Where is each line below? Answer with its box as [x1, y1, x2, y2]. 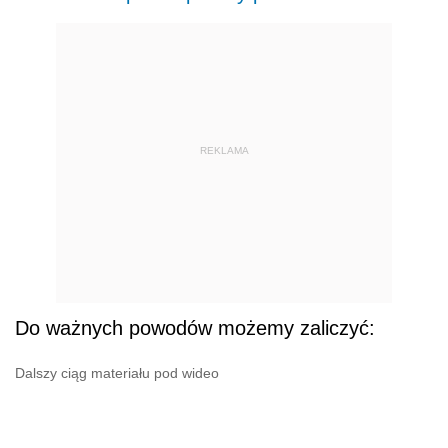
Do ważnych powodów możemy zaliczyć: [15, 317, 375, 340]
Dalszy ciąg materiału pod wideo [15, 365, 219, 382]
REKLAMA [199, 144, 249, 156]
